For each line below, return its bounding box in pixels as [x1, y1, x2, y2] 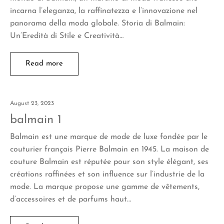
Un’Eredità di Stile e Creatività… [10, 31, 123, 40]
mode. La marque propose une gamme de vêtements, [10, 182, 199, 191]
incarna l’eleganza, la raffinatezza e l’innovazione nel [10, 6, 197, 15]
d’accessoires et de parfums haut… [10, 195, 131, 203]
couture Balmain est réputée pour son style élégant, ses [10, 157, 208, 166]
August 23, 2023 [10, 100, 54, 106]
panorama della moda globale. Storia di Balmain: [10, 19, 185, 27]
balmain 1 [10, 113, 61, 126]
